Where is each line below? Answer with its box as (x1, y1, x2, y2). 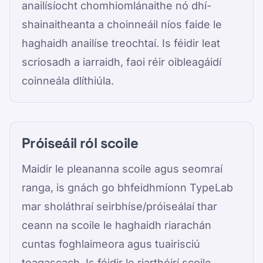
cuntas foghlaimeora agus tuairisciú (22, 238, 200, 250)
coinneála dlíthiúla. (22, 75, 114, 87)
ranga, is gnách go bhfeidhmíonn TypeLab (22, 181, 233, 194)
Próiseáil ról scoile (22, 134, 138, 152)
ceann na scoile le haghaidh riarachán (22, 219, 211, 231)
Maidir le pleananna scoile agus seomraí (22, 163, 222, 175)
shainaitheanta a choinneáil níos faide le (22, 18, 222, 31)
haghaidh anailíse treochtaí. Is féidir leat (22, 37, 220, 49)
